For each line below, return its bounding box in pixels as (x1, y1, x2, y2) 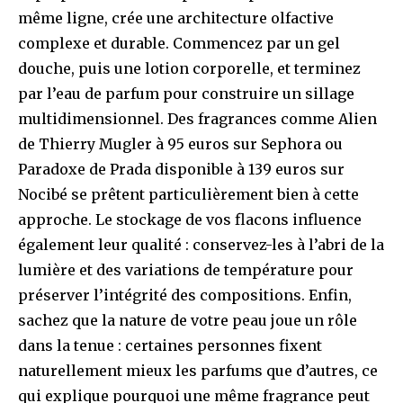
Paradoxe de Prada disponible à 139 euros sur (18, 160, 345, 179)
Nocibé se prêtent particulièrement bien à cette (18, 185, 359, 204)
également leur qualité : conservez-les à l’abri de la (18, 236, 384, 255)
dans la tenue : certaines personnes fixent (18, 336, 322, 355)
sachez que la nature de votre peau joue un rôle (18, 311, 357, 330)
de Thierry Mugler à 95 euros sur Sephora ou (18, 135, 343, 154)
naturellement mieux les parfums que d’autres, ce (18, 362, 378, 381)
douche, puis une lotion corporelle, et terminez (18, 59, 361, 78)
